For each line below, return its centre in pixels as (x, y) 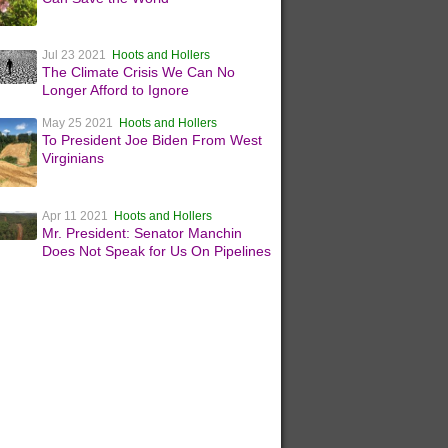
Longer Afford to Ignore (116, 90)
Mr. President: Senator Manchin (142, 233)
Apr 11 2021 (78, 216)
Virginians (73, 158)
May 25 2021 (81, 123)
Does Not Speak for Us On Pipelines (157, 251)
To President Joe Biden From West (152, 140)
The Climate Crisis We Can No (139, 72)
